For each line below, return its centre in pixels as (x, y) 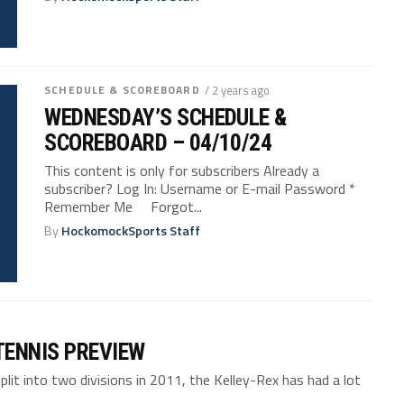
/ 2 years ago (237, 90)
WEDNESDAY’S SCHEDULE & (165, 117)
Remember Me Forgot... (124, 206)
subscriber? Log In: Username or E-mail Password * (200, 188)
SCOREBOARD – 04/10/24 (158, 142)
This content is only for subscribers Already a (182, 170)
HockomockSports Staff (131, 230)
